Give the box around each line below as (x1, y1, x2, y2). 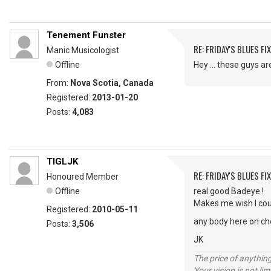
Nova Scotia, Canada (70, 78, 154, 88)
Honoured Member (47, 172, 119, 182)
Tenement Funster (47, 30, 126, 41)
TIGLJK (47, 156, 78, 168)
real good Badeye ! (194, 186, 264, 197)
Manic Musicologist (47, 45, 119, 56)
